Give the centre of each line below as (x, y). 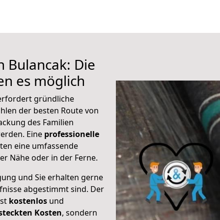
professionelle (72, 134)
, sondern (80, 213)
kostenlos (28, 201)
